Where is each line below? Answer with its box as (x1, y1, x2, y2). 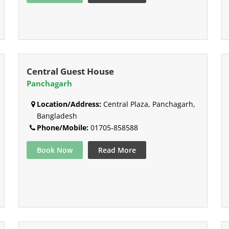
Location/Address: (36, 99, 101, 109)
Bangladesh (36, 111, 77, 121)
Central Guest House (26, 65, 114, 78)
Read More (98, 145, 136, 155)
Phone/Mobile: (36, 123, 88, 133)
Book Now (36, 145, 73, 155)
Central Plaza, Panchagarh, (101, 99, 195, 109)
